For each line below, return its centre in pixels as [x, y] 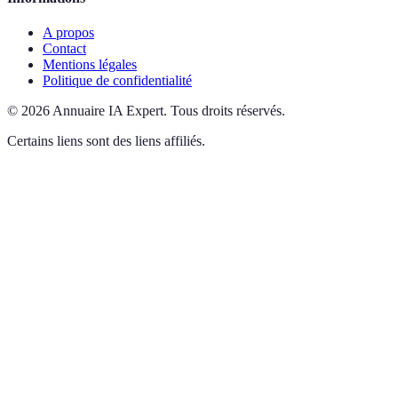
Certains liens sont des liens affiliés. [106, 141]
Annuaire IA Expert [108, 111]
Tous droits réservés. [228, 111]
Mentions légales [90, 65]
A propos [68, 33]
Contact [64, 49]
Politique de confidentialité [117, 81]
